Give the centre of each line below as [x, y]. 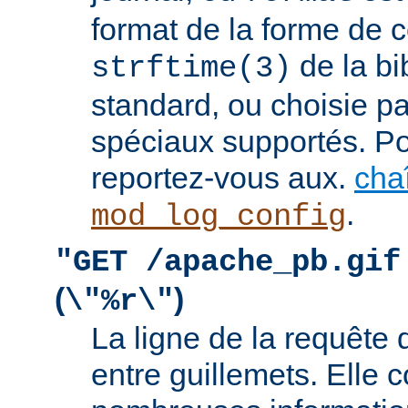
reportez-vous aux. [223, 178]
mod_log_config [219, 217]
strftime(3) [191, 69]
